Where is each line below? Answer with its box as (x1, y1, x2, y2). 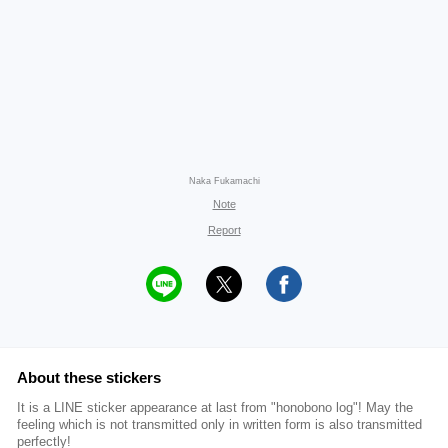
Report (207, 224, 241, 236)
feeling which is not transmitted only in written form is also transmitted (17, 417, 422, 432)
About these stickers (17, 369, 161, 386)
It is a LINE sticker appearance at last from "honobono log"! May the (17, 400, 413, 415)
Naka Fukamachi (188, 176, 260, 186)
